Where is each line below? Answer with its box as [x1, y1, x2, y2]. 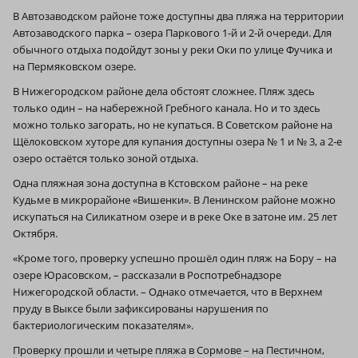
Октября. [13, 225, 58, 241]
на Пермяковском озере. [13, 58, 136, 74]
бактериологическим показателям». [13, 317, 193, 332]
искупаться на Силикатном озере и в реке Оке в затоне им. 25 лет [13, 209, 337, 224]
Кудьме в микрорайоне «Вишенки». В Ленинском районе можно [13, 192, 336, 207]
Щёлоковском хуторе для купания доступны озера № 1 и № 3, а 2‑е [13, 133, 342, 149]
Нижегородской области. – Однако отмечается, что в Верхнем [13, 284, 323, 299]
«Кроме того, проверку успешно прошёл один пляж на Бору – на [13, 250, 336, 265]
